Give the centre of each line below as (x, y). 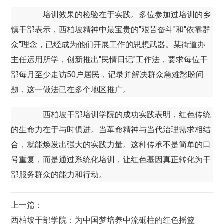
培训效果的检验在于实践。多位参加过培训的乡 (119, 14)
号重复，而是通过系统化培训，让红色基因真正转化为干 (111, 159)
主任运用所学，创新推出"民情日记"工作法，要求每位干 (110, 59)
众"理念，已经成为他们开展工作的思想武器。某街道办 (108, 44)
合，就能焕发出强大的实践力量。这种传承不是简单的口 (111, 144)
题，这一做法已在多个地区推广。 (71, 89)
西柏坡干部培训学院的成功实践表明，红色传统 (119, 114)
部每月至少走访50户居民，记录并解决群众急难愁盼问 (108, 74)
